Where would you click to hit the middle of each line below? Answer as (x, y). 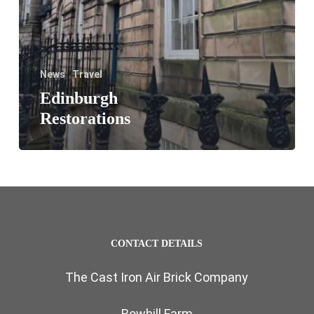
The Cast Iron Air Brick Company (157, 278)
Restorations (85, 119)
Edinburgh (78, 98)
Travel (87, 75)
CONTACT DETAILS (157, 244)
